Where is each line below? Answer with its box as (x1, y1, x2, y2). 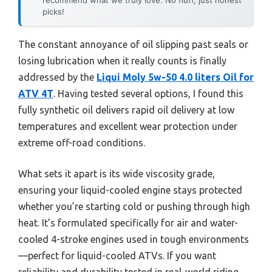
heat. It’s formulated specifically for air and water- (18, 217, 238, 228)
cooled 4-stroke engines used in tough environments (18, 233, 249, 245)
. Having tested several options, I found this (53, 87, 243, 99)
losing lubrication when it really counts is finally (18, 55, 226, 66)
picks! (42, 6, 64, 16)
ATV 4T (18, 87, 53, 99)
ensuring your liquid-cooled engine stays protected (18, 184, 242, 195)
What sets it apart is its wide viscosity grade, (18, 168, 215, 179)
